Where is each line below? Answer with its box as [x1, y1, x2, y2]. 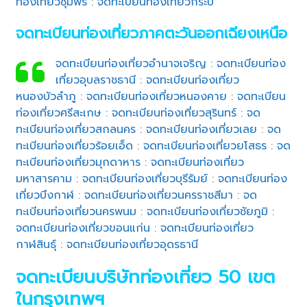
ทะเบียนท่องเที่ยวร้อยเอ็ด [16, 137, 134, 154]
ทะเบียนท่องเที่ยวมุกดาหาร [16, 153, 141, 171]
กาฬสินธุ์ [16, 236, 57, 253]
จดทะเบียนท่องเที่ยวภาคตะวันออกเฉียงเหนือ [16, 21, 288, 45]
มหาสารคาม [16, 170, 73, 187]
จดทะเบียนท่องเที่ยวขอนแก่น [16, 219, 151, 236]
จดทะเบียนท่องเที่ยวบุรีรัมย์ [82, 170, 208, 187]
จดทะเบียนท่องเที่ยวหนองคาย [86, 88, 228, 105]
